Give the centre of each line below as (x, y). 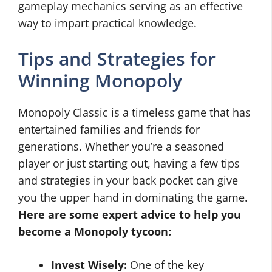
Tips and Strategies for (117, 59)
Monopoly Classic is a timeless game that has (134, 112)
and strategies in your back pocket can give (128, 180)
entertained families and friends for (109, 129)
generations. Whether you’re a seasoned (121, 146)
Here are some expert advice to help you (130, 214)
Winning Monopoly (100, 80)
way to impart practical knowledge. (107, 23)
